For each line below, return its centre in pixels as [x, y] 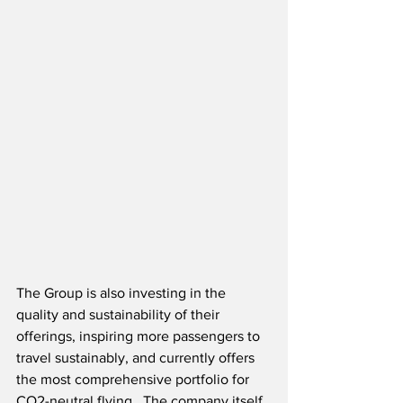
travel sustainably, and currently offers [137, 357]
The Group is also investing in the [123, 292]
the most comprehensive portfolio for [134, 379]
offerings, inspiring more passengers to [140, 336]
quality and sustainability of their [120, 314]
